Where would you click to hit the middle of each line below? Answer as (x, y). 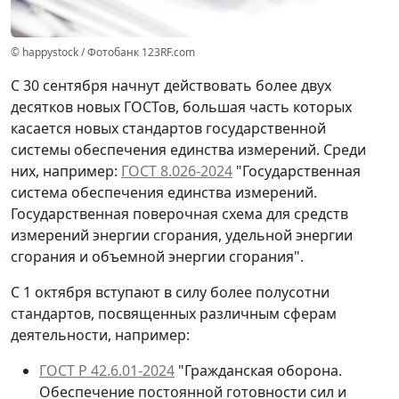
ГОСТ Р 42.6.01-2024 (107, 371)
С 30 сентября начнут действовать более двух (171, 86)
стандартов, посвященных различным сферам (174, 314)
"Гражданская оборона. (258, 371)
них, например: (66, 171)
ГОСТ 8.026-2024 (177, 171)
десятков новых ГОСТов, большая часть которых (181, 107)
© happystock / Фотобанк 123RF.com (103, 53)
